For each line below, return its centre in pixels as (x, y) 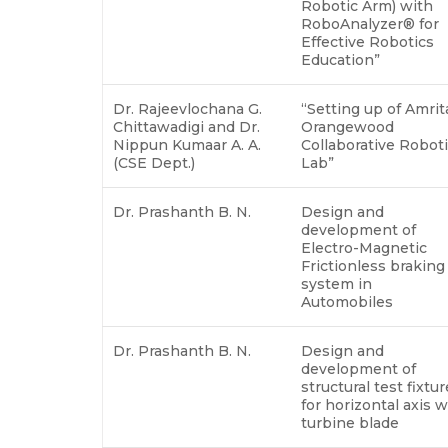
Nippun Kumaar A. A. (187, 144)
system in (336, 283)
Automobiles (349, 301)
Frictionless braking (373, 265)
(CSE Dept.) (156, 162)
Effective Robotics (367, 41)
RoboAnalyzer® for (370, 23)
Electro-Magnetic (364, 247)
